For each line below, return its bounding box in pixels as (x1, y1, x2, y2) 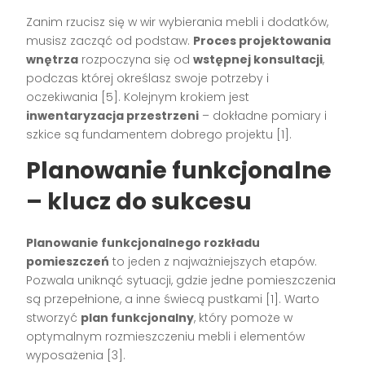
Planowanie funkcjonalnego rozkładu (26, 234, 261, 251)
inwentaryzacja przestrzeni (26, 107, 200, 124)
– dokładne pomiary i (199, 107, 328, 124)
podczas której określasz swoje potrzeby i (26, 69, 270, 86)
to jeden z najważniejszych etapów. (109, 253, 318, 270)
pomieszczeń (26, 253, 110, 270)
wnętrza (26, 51, 79, 68)
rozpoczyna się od (78, 51, 194, 68)
